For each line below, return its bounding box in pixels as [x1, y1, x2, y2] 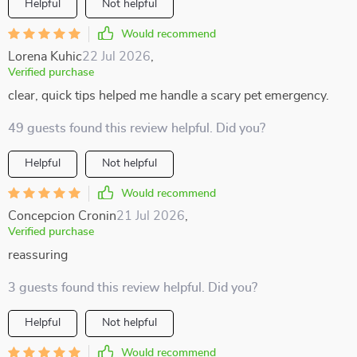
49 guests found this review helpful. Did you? [8, 122, 265, 135]
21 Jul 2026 [116, 210, 185, 222]
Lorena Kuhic [8, 50, 82, 63]
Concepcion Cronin [8, 210, 116, 222]
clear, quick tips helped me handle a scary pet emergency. [8, 89, 329, 102]
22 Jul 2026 [82, 50, 151, 63]
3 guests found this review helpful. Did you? [8, 281, 257, 294]
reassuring [8, 249, 68, 261]
